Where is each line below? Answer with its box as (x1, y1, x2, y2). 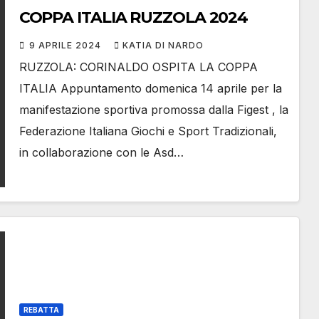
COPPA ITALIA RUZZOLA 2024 (19, 8, 249, 28)
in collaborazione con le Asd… (19, 145, 184, 160)
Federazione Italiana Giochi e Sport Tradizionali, (19, 124, 277, 139)
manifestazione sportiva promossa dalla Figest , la (19, 103, 288, 117)
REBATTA (23, 305, 59, 315)
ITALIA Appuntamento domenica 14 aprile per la (19, 81, 282, 96)
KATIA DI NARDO (122, 40, 204, 51)
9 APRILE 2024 (28, 40, 104, 51)
